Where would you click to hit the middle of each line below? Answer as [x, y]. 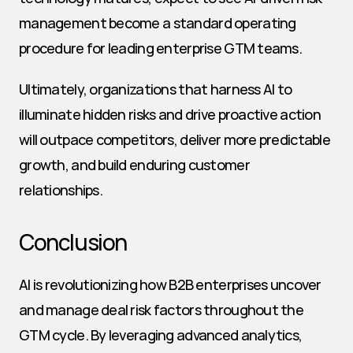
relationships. [61, 190]
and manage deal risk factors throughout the [162, 310]
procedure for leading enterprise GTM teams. [161, 48]
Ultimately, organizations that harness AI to [156, 89]
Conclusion [73, 242]
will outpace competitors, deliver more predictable [175, 139]
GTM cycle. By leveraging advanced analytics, [161, 335]
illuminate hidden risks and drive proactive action [170, 114]
